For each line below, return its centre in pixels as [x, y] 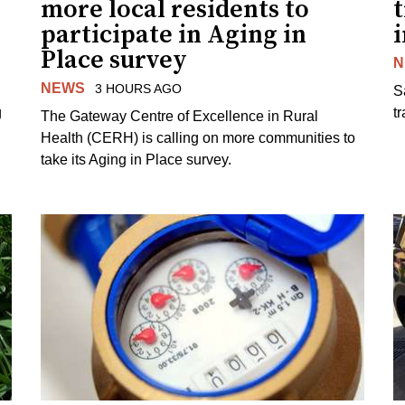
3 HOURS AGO [138, 88]
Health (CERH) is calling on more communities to [198, 137]
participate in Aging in [174, 34]
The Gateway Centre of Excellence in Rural [180, 116]
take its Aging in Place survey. [137, 159]
